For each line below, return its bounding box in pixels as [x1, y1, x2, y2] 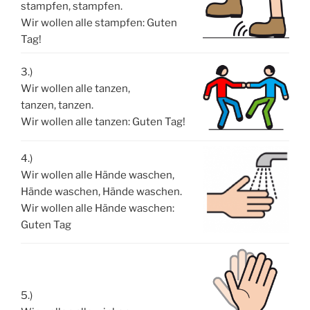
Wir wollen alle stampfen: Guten [21, 17, 177, 30]
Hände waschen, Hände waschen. [21, 185, 182, 199]
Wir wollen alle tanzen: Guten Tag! [21, 116, 185, 129]
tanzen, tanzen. [21, 99, 93, 112]
